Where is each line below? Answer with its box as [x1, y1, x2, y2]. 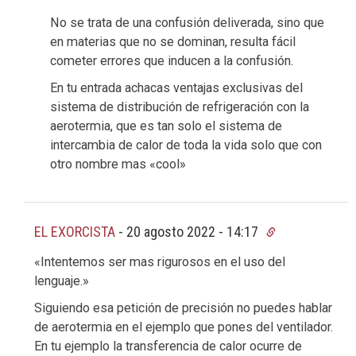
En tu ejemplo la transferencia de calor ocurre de [34, 338, 302, 354]
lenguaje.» [34, 273, 89, 288]
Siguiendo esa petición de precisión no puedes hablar [34, 300, 332, 315]
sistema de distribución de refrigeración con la [50, 99, 309, 114]
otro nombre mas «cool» [50, 156, 186, 172]
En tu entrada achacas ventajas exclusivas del [50, 79, 303, 95]
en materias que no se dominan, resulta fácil [50, 33, 296, 49]
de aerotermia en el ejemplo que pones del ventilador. [34, 319, 333, 335]
